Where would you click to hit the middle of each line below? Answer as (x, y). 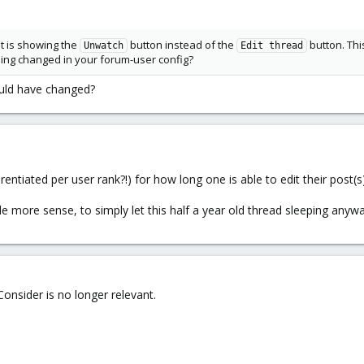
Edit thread (272, 46)
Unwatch (104, 46)
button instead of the (182, 45)
